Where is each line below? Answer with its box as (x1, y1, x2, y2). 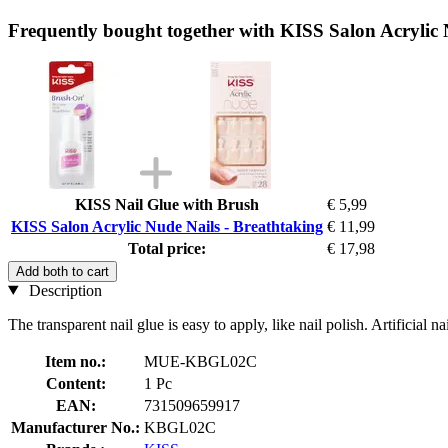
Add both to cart (16, 263, 109, 279)
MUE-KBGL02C (144, 352, 257, 370)
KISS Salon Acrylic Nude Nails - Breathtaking (11, 217, 323, 235)
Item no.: (45, 352, 106, 370)
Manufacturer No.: (11, 418, 140, 436)
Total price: (128, 239, 206, 257)
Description (24, 281, 102, 299)
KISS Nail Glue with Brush (75, 195, 259, 213)
